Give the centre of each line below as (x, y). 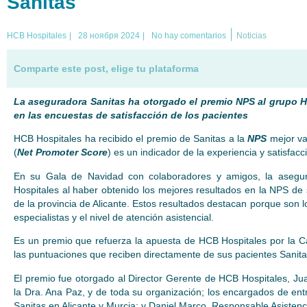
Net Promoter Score (62, 152)
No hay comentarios (189, 36)
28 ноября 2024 (109, 36)
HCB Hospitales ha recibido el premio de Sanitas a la (131, 139)
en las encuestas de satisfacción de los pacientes (131, 115)
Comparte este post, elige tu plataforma (106, 69)
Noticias (251, 36)
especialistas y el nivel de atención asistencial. (114, 217)
